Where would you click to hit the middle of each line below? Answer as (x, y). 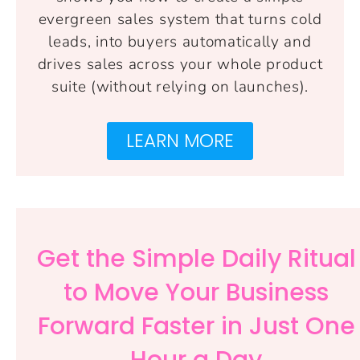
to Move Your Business (196, 292)
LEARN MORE (180, 140)
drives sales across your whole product (180, 64)
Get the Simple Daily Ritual (196, 258)
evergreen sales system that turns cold (180, 19)
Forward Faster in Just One (196, 326)
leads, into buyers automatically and (180, 41)
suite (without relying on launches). (180, 86)
